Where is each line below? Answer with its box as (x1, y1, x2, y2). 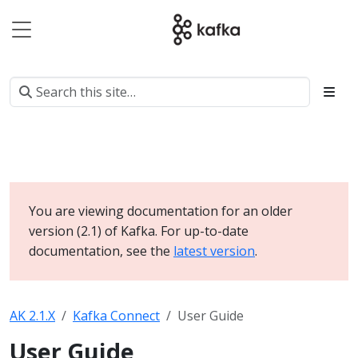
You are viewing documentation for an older (29, 202, 292, 220)
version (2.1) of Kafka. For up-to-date (29, 222, 249, 240)
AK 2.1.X (10, 307, 55, 324)
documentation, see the (29, 242, 173, 260)
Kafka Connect (73, 307, 160, 324)
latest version (173, 242, 255, 260)
